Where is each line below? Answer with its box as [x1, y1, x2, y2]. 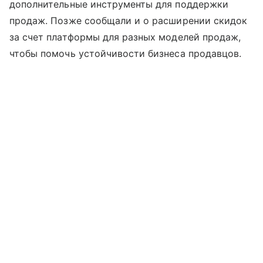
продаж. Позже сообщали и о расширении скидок [9, 14, 248, 26]
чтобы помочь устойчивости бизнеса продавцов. [9, 47, 242, 59]
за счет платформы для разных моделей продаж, [9, 31, 241, 43]
